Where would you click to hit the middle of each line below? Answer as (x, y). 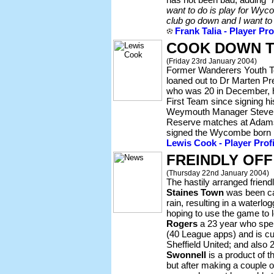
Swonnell (186, 255)
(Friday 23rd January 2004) (212, 61)
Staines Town (195, 192)
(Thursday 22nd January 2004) (218, 173)
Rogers (182, 224)
